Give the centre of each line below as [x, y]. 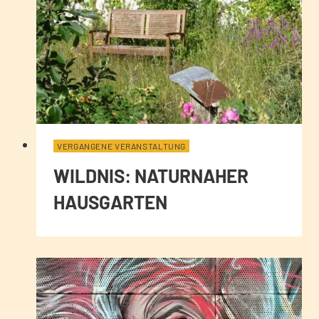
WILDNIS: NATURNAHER [151, 175]
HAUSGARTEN [110, 202]
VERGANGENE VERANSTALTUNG [122, 146]
